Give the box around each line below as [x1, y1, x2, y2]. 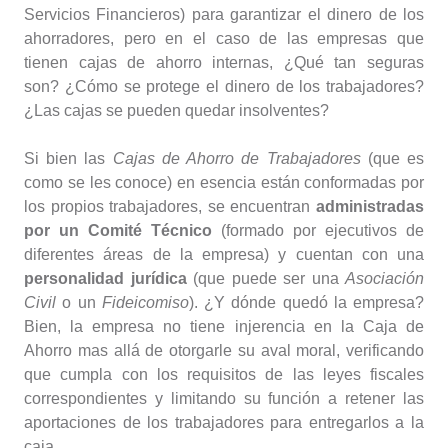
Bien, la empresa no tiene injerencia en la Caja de [24, 318, 424, 336]
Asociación [345, 270, 424, 288]
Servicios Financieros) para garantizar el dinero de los [24, 6, 424, 24]
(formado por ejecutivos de [212, 222, 424, 240]
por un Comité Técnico [24, 222, 212, 240]
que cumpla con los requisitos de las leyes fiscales [24, 366, 424, 384]
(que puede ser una [186, 270, 345, 288]
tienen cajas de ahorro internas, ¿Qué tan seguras [24, 54, 424, 72]
